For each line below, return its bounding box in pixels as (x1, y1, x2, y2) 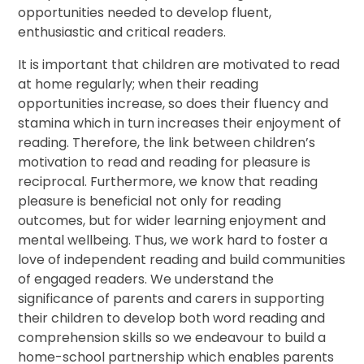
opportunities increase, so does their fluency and (18, 94, 329, 114)
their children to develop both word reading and (18, 309, 326, 328)
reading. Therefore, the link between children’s (18, 133, 316, 153)
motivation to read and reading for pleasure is (18, 153, 311, 172)
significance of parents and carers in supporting (18, 289, 325, 309)
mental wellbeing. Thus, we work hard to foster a (18, 231, 328, 250)
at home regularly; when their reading (18, 75, 259, 94)
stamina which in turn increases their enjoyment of (18, 114, 342, 133)
